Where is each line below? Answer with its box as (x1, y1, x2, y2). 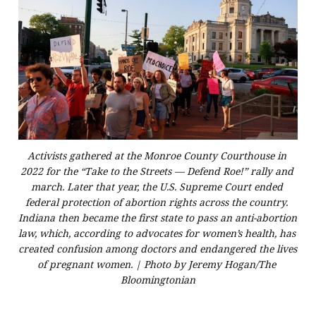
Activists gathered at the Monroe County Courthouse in (27, 148, 286, 162)
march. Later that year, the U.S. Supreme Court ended (30, 179, 283, 193)
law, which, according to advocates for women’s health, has (18, 226, 296, 240)
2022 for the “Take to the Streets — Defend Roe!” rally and (20, 164, 293, 178)
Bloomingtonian (121, 272, 195, 286)
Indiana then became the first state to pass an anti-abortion (18, 210, 297, 224)
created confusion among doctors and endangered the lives (18, 241, 297, 255)
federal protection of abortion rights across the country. (25, 195, 288, 209)
